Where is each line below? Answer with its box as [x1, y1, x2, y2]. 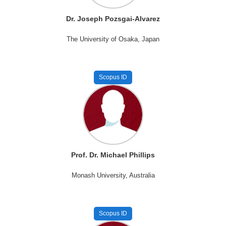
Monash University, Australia [71, 172, 155, 179]
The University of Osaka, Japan [67, 35, 159, 43]
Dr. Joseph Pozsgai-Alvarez [66, 15, 160, 23]
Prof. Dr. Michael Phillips [71, 151, 155, 159]
